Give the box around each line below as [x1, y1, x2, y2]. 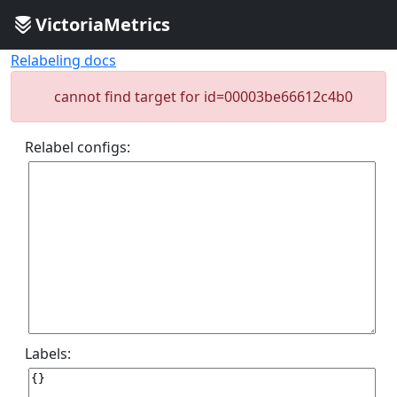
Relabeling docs [11, 51, 116, 70]
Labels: [25, 344, 71, 363]
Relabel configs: [25, 137, 130, 157]
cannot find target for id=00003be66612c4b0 [54, 87, 353, 106]
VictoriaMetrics [35, 12, 170, 36]
